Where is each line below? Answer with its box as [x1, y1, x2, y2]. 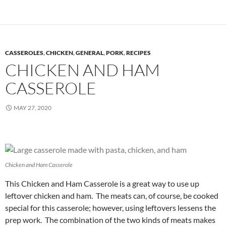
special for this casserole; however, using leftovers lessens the [5, 202, 216, 212]
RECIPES [126, 48, 151, 56]
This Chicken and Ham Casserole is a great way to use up [5, 178, 199, 188]
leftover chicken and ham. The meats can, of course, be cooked [5, 190, 218, 200]
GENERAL [76, 48, 103, 56]
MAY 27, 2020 [14, 103, 51, 111]
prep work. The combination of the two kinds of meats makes [5, 214, 215, 224]
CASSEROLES [5, 48, 43, 56]
